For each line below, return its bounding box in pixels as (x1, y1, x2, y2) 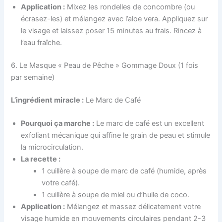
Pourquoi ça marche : (21, 119, 95, 128)
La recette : (21, 155, 61, 164)
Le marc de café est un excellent (94, 119, 205, 128)
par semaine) (11, 72, 55, 82)
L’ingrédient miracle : (11, 95, 84, 105)
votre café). (42, 178, 80, 187)
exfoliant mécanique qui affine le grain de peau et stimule (21, 131, 211, 140)
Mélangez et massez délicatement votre (65, 202, 201, 211)
